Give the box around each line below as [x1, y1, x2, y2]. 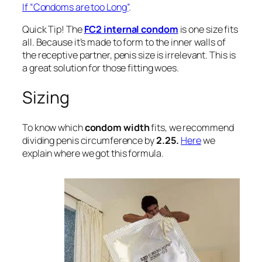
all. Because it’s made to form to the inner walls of [22, 36, 226, 49]
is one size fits [178, 23, 238, 36]
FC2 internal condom [84, 23, 178, 36]
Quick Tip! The [22, 23, 84, 36]
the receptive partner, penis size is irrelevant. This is [22, 49, 236, 62]
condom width [84, 120, 150, 134]
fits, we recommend [149, 120, 234, 134]
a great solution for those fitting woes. [22, 61, 179, 75]
